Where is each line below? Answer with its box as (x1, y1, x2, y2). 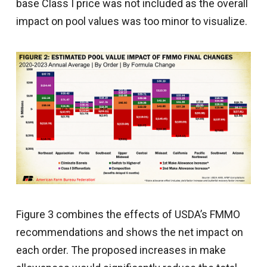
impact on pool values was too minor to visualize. (15, 14, 247, 27)
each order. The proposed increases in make (15, 243, 226, 256)
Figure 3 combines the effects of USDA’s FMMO (15, 207, 240, 221)
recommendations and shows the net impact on (15, 225, 243, 238)
